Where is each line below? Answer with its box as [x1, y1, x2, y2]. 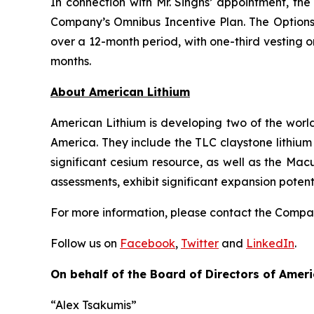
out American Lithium [66, 84, 190, 99]
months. [50, 53, 91, 68]
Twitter [181, 235, 219, 250]
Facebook [120, 235, 175, 250]
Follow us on [50, 235, 120, 250]
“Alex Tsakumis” [50, 297, 137, 312]
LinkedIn [246, 235, 294, 250]
